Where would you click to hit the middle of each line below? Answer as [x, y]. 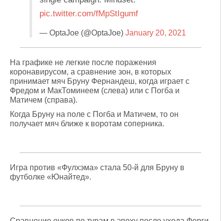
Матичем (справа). [44, 100]
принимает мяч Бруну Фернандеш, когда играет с [100, 81]
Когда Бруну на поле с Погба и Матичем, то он [94, 114]
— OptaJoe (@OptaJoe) [82, 33]
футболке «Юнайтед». [51, 177]
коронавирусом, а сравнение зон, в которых [91, 72]
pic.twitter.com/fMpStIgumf [89, 14]
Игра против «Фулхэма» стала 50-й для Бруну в [97, 167]
